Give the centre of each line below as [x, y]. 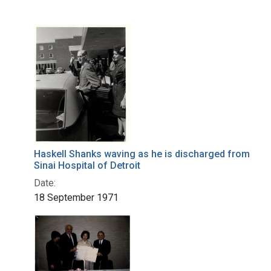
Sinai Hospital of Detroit [87, 165]
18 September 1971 [76, 197]
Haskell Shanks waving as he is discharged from [142, 154]
